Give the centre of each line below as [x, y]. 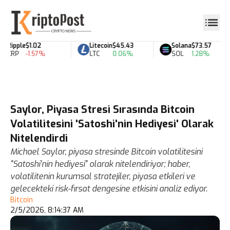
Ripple [11, 45]
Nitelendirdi [39, 138]
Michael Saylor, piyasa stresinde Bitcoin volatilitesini [106, 152]
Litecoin [95, 45]
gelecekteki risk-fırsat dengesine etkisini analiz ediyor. [109, 189]
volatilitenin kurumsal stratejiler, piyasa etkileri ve [103, 176]
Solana [176, 45]
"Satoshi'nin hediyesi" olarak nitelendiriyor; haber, [100, 164]
